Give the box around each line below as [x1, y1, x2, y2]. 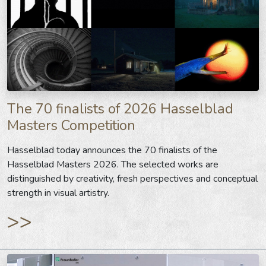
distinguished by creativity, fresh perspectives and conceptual [7, 172, 258, 186]
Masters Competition [7, 116, 135, 135]
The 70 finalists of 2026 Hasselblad [7, 99, 233, 119]
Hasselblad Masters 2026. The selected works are [7, 158, 218, 172]
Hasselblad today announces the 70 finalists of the [7, 144, 217, 157]
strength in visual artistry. [7, 186, 109, 200]
